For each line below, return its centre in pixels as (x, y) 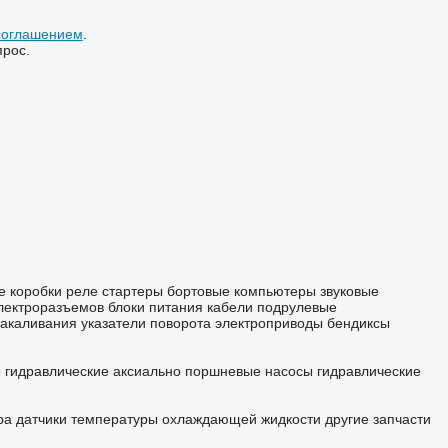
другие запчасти (377, 419)
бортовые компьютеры (241, 291)
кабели (229, 307)
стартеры (132, 291)
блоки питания (155, 307)
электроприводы (268, 323)
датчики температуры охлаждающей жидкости (168, 419)
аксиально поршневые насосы (212, 371)
